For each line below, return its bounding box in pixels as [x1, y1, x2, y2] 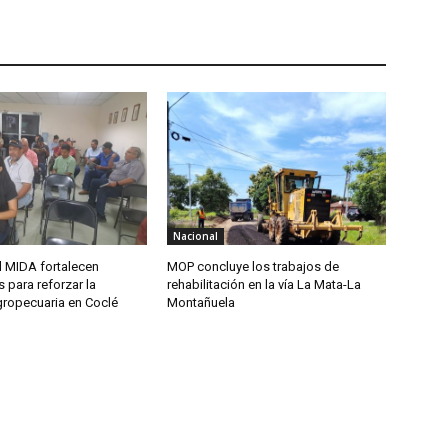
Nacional [173, 229, 219, 244]
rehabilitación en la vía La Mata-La [167, 277, 362, 293]
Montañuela [167, 295, 236, 311]
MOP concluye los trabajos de [167, 259, 340, 275]
